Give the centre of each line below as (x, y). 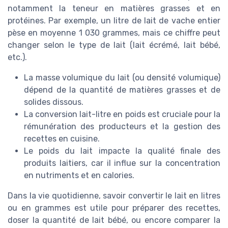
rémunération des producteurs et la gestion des (122, 127)
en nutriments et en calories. (79, 176)
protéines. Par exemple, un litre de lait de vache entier (114, 21)
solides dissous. (54, 102)
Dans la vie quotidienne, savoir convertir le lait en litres (114, 196)
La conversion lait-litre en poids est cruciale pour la (122, 115)
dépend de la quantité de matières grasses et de (122, 90)
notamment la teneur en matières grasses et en (114, 9)
